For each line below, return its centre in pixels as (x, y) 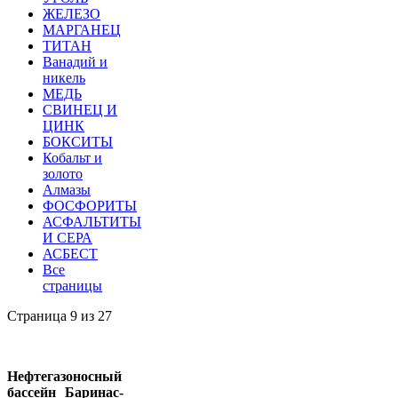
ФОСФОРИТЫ (90, 206)
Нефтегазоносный (64, 377)
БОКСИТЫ (78, 142)
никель (64, 78)
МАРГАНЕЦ (82, 30)
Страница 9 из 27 (60, 316)
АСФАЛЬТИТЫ (92, 222)
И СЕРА (68, 238)
